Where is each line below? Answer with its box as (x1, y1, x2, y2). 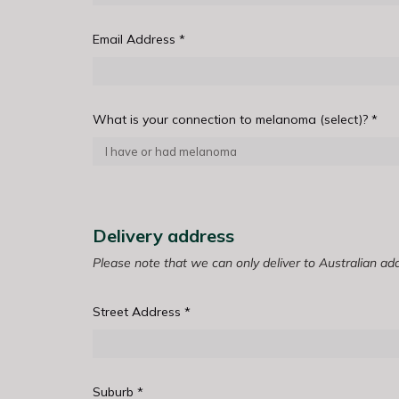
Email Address (92, 31, 179, 48)
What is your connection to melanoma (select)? (92, 111, 371, 128)
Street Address (92, 304, 184, 321)
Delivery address (92, 224, 234, 248)
